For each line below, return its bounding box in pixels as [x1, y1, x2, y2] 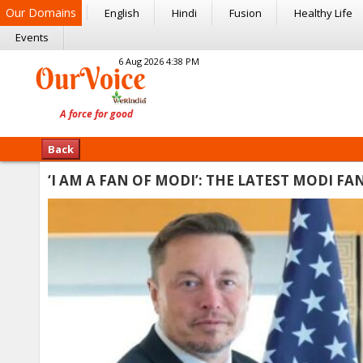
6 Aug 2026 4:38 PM [118, 55, 199, 67]
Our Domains [6, 5, 76, 20]
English [105, 6, 139, 20]
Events [15, 30, 49, 45]
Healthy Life [294, 6, 352, 20]
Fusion [229, 6, 262, 20]
